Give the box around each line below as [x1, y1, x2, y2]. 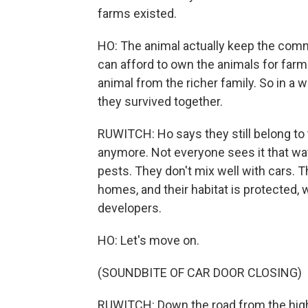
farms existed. [98, 6, 177, 21]
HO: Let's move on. [98, 233, 199, 247]
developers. [98, 201, 162, 215]
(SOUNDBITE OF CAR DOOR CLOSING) [98, 265, 302, 280]
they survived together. [98, 94, 223, 109]
